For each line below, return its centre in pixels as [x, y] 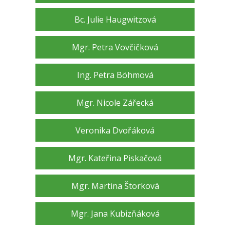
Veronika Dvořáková [115, 131]
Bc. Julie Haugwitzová [115, 20]
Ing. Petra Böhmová [115, 75]
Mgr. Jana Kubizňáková [115, 214]
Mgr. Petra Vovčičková [115, 47]
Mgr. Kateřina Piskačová [115, 158]
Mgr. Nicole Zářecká [115, 103]
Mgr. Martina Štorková [115, 186]
